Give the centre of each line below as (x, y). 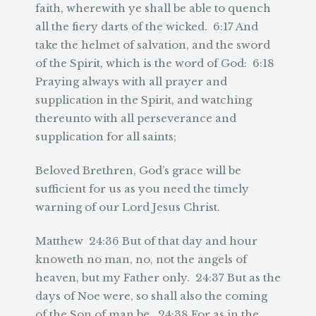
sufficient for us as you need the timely (142, 189)
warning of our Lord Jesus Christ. (128, 207)
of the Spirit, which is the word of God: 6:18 (155, 63)
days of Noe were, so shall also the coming (151, 296)
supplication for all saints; (106, 136)
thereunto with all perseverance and (136, 118)
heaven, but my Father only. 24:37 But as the (158, 278)
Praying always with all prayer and (131, 81)
